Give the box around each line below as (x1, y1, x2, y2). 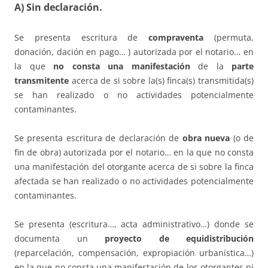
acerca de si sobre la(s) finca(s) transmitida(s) (69, 74, 254, 86)
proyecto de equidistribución (105, 232, 254, 244)
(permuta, (203, 31, 254, 43)
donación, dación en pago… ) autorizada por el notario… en (14, 45, 254, 57)
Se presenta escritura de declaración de (14, 132, 182, 144)
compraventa (148, 31, 204, 43)
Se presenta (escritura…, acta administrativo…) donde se (14, 218, 254, 230)
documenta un (14, 232, 105, 244)
